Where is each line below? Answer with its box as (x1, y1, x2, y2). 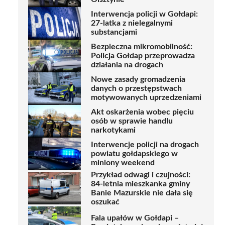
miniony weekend (91, 159, 155, 167)
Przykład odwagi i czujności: (91, 170, 190, 179)
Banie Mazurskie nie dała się (91, 188, 193, 197)
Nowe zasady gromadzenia (91, 75, 185, 84)
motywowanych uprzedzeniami (91, 93, 201, 102)
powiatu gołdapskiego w (91, 150, 178, 158)
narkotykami (91, 126, 136, 135)
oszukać (91, 197, 120, 206)
